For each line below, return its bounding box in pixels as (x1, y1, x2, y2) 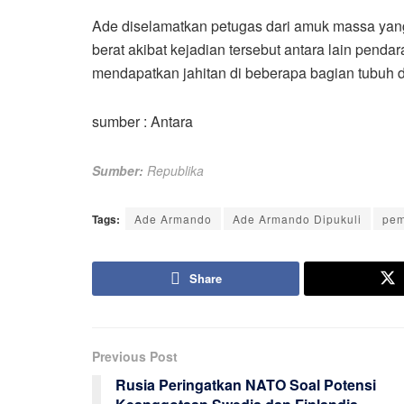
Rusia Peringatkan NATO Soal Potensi (115, 373, 376, 395)
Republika (147, 161, 204, 179)
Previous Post (92, 346, 178, 365)
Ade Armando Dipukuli (233, 210, 362, 226)
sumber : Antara (92, 110, 193, 132)
